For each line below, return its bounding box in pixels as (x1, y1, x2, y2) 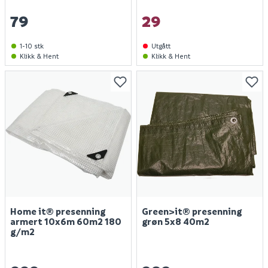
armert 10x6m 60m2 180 (10, 215, 121, 227)
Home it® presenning (10, 205, 105, 217)
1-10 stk (20, 41, 44, 50)
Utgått (151, 41, 170, 50)
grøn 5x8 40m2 (142, 215, 209, 227)
